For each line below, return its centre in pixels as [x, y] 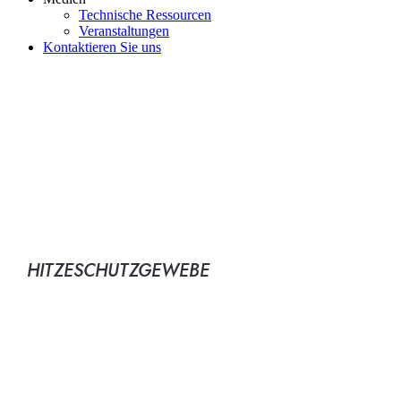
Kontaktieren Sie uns [102, 47]
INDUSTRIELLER [151, 182]
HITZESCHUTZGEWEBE [118, 271]
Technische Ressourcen [145, 15]
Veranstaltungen [124, 31]
